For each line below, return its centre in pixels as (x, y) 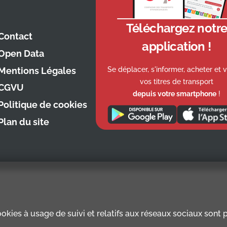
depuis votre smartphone (175, 93)
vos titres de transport (177, 81)
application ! (177, 46)
